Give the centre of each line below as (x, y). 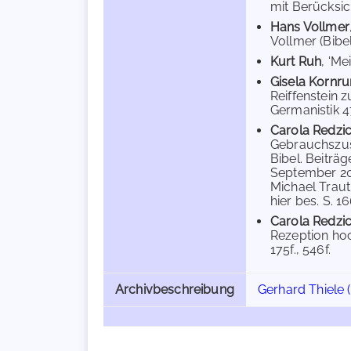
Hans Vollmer (310, 27)
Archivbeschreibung (175, 289)
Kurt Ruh (296, 62)
